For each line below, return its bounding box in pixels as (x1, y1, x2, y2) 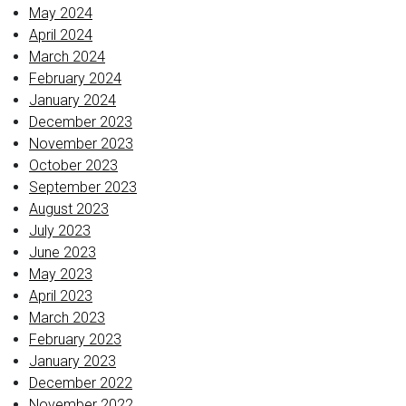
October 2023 (29, 157, 118, 174)
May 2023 (29, 266, 92, 283)
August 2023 (29, 200, 109, 217)
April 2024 (29, 26, 92, 43)
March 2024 (29, 48, 105, 65)
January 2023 (29, 353, 116, 370)
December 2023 (29, 113, 132, 130)
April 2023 (29, 287, 92, 304)
